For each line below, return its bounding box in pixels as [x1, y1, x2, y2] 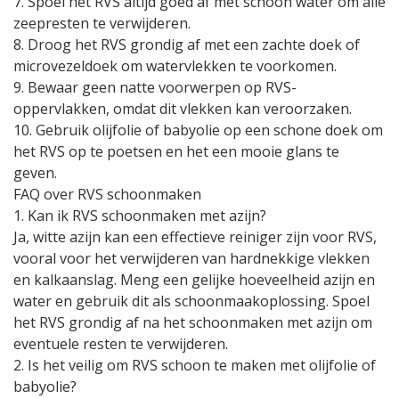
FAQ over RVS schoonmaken [13, 184, 201, 204]
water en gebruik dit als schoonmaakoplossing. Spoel [13, 291, 370, 311]
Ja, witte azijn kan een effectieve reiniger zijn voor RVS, [13, 227, 377, 247]
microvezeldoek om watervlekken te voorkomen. [13, 56, 337, 76]
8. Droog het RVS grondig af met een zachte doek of [13, 35, 360, 54]
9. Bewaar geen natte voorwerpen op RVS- [13, 77, 297, 97]
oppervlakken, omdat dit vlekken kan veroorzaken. [13, 99, 352, 118]
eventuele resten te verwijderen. [13, 334, 228, 354]
